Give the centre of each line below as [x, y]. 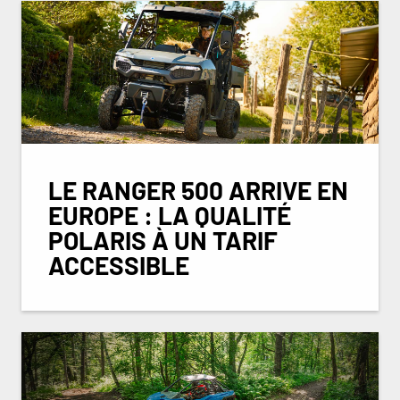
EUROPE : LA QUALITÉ [170, 215]
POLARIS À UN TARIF [163, 240]
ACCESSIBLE [119, 265]
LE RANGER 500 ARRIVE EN [198, 190]
